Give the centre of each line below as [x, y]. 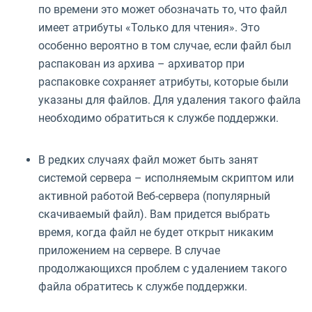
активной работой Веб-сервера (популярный [154, 196]
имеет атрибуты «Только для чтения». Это [149, 27]
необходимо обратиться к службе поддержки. [158, 118]
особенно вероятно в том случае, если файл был [165, 45]
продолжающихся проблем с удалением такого [163, 268]
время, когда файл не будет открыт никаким [156, 232]
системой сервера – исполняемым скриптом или [166, 178]
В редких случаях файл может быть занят [148, 159]
